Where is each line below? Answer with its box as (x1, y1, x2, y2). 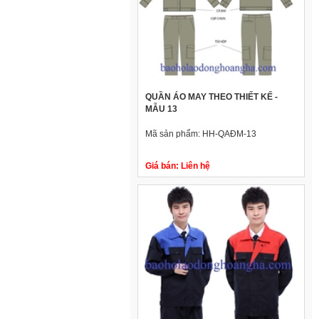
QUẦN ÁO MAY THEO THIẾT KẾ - (145, 91, 278, 102)
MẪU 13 (145, 103, 177, 114)
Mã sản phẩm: (145, 128, 202, 139)
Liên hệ (179, 160, 210, 171)
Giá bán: (145, 160, 179, 171)
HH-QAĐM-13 (202, 128, 256, 139)
